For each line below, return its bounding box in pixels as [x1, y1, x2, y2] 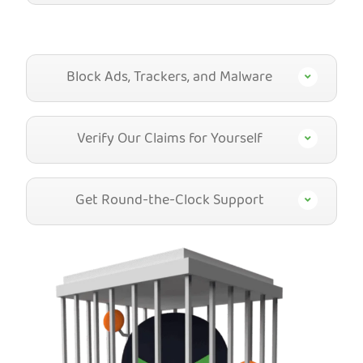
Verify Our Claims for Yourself [76, 127, 263, 153]
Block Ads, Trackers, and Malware [66, 66, 272, 92]
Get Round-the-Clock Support [75, 189, 264, 215]
